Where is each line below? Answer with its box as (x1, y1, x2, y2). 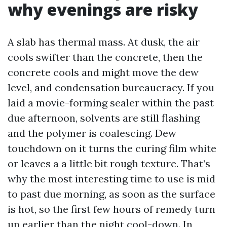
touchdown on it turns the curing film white (8, 142, 216, 155)
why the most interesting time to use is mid (8, 172, 215, 185)
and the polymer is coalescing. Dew (8, 127, 176, 139)
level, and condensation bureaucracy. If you (8, 81, 214, 94)
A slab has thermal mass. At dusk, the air (8, 35, 200, 48)
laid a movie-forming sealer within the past (8, 96, 214, 109)
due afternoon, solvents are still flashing (8, 111, 200, 124)
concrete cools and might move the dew (8, 66, 199, 79)
